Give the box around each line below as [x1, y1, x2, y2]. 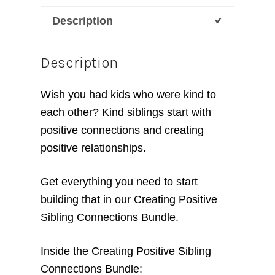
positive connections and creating [40, 123, 204, 136]
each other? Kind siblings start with [40, 106, 211, 118]
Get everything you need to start [40, 175, 198, 188]
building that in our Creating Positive [40, 193, 217, 206]
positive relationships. [40, 141, 149, 154]
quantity [39, 35, 79, 48]
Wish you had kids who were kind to [40, 88, 216, 101]
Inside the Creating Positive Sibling [40, 244, 211, 257]
